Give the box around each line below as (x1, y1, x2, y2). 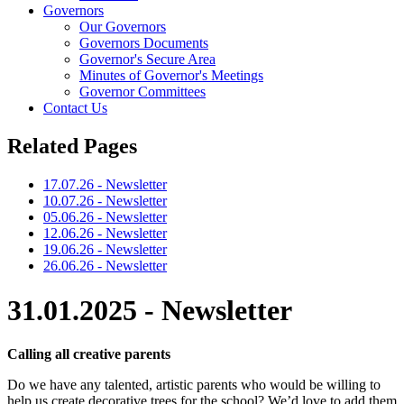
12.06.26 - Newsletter (43, 225, 167, 242)
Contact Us (43, 100, 107, 116)
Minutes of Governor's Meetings (79, 68, 263, 84)
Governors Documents (79, 35, 208, 51)
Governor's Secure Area (79, 51, 216, 68)
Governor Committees (79, 84, 206, 100)
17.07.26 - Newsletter (43, 177, 167, 193)
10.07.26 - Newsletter (43, 193, 167, 209)
